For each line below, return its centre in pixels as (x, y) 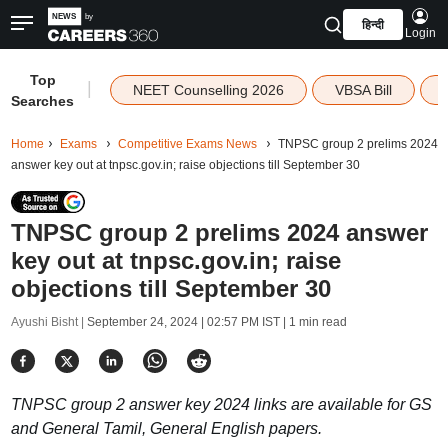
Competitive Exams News (187, 144)
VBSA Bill (363, 90)
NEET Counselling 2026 (208, 90)
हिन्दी (372, 25)
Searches (43, 101)
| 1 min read (313, 322)
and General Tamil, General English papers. (166, 428)
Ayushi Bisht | (48, 322)
